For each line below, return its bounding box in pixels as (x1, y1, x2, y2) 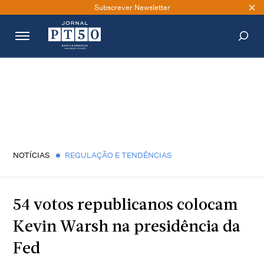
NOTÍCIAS (13, 150, 51, 160)
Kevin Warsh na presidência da (13, 220, 241, 236)
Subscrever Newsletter (94, 2, 170, 12)
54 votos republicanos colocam (13, 198, 239, 214)
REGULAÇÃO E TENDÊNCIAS (65, 150, 173, 160)
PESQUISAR (204, 68, 239, 75)
